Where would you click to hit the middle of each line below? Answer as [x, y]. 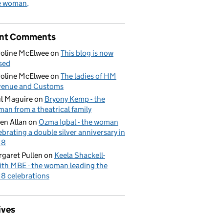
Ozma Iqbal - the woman [78, 122]
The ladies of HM [88, 76]
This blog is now [87, 53]
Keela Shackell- [80, 155]
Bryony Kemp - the [75, 99]
